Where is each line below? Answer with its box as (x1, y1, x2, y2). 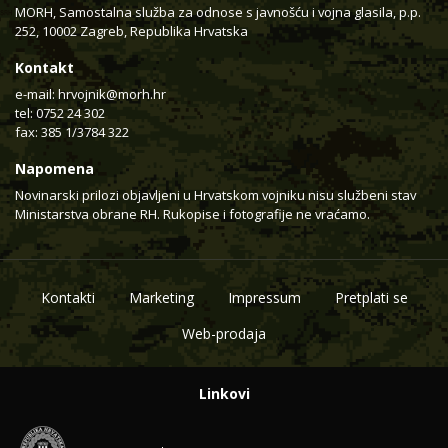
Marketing (128, 288, 194, 308)
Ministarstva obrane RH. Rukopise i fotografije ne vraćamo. (15, 205, 370, 224)
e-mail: (15, 85, 58, 104)
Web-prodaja (182, 324, 266, 344)
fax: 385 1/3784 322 (15, 123, 129, 142)
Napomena (15, 159, 94, 179)
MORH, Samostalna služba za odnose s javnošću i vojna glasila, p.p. (15, 3, 421, 22)
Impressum (227, 288, 301, 308)
